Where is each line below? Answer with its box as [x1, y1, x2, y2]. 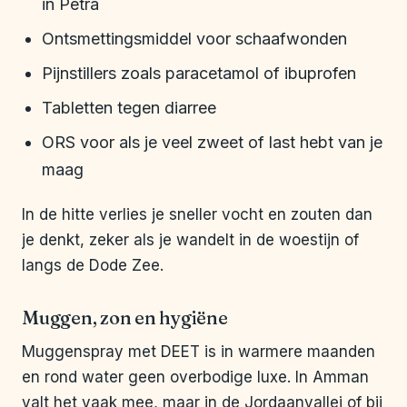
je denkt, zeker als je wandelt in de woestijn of [22, 231, 359, 250]
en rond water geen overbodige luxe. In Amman [22, 368, 369, 387]
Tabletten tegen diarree [42, 98, 216, 118]
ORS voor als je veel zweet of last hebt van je [42, 133, 382, 153]
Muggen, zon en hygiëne [22, 306, 228, 330]
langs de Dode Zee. [22, 256, 164, 275]
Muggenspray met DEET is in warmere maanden [22, 342, 375, 362]
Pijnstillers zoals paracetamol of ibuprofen [42, 64, 356, 84]
